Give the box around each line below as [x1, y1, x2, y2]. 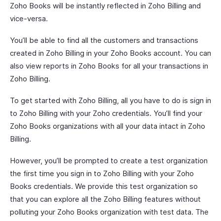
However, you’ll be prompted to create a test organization [10, 156, 208, 165]
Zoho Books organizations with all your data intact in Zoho [10, 121, 205, 131]
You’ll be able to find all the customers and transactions [10, 36, 198, 45]
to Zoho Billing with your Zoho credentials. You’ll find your [10, 109, 202, 118]
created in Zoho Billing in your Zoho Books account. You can [10, 48, 211, 58]
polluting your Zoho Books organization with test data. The [10, 207, 209, 217]
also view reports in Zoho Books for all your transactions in [10, 61, 208, 71]
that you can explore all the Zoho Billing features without [10, 194, 201, 204]
